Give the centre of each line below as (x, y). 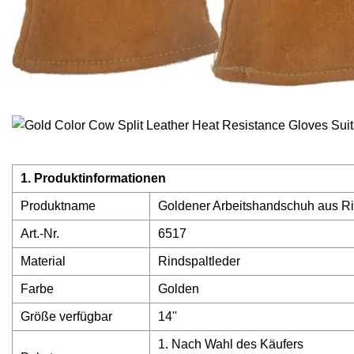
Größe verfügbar (66, 317)
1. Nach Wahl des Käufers (231, 345)
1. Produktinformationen (93, 179)
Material (43, 262)
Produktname (58, 206)
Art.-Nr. (40, 234)
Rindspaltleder (199, 262)
